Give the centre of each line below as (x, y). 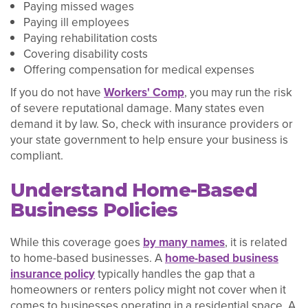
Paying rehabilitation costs (90, 38)
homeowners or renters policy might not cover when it (148, 290)
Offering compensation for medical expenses (139, 69)
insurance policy (53, 274)
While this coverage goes (77, 243)
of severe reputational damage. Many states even (137, 108)
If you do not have (57, 92)
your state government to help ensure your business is (149, 140)
